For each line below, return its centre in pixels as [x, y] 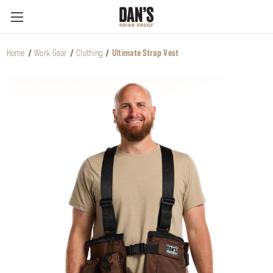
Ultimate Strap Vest [145, 53]
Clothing [90, 53]
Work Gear [51, 53]
